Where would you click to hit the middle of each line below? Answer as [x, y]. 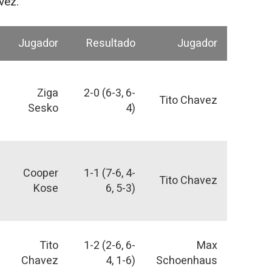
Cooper [41, 173]
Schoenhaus [187, 260]
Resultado [111, 43]
